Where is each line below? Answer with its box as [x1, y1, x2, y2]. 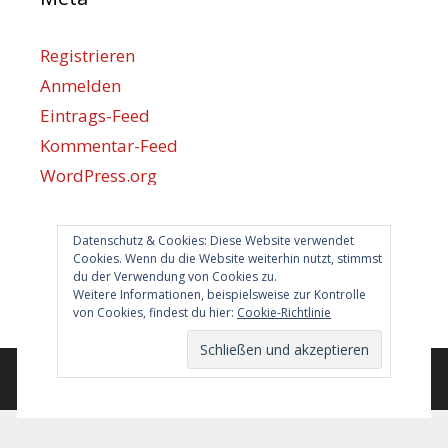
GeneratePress [281, 369, 388, 390]
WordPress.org [40, 163, 157, 187]
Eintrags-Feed [40, 103, 150, 127]
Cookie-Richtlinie [237, 304, 331, 321]
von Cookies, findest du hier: [73, 304, 237, 321]
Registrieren [40, 43, 135, 67]
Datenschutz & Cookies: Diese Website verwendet [73, 232, 354, 249]
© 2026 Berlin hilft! [60, 369, 188, 390]
